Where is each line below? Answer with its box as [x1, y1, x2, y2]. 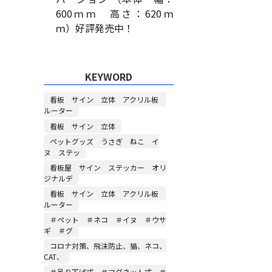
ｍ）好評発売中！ [55, 20, 134, 35]
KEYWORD [84, 69, 132, 84]
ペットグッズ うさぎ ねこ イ [49, 135, 159, 146]
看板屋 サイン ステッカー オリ [49, 161, 166, 172]
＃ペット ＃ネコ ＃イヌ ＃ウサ [49, 214, 166, 225]
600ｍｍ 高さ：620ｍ [55, 5, 174, 21]
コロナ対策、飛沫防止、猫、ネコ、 [49, 240, 166, 251]
